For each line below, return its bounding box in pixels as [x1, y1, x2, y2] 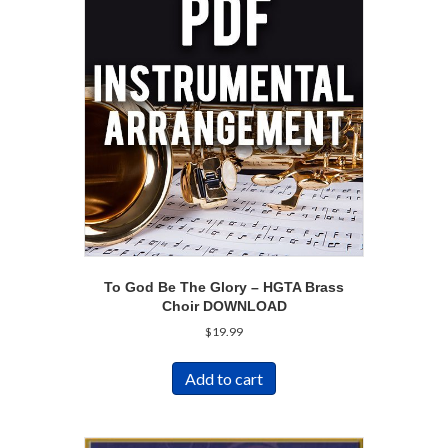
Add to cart [185, 368, 263, 388]
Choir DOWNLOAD [161, 297, 287, 314]
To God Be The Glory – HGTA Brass [104, 278, 344, 295]
